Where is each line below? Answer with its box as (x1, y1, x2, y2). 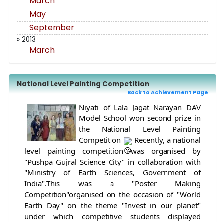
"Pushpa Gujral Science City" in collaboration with (24, 157, 201, 167)
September (29, 22, 74, 34)
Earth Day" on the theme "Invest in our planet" (24, 200, 201, 211)
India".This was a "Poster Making (24, 178, 201, 189)
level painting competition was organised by (24, 146, 201, 156)
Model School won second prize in (79, 113, 201, 123)
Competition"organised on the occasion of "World (24, 189, 201, 200)
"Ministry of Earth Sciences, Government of (24, 167, 201, 178)
